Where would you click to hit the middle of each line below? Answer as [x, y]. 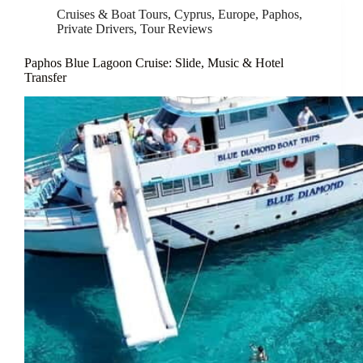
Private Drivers [95, 28]
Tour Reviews [176, 28]
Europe [237, 14]
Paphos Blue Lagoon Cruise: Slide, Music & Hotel [154, 62]
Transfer [45, 77]
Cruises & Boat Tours [112, 14]
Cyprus [193, 14]
